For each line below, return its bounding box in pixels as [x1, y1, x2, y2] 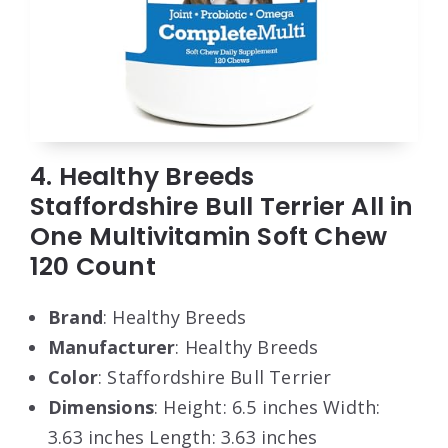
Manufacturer [48, 334, 176, 359]
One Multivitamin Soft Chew [30, 218, 388, 254]
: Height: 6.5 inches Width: [154, 394, 381, 419]
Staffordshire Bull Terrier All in [30, 188, 414, 224]
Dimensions [48, 394, 154, 419]
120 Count [30, 248, 156, 284]
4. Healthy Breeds [30, 158, 255, 194]
